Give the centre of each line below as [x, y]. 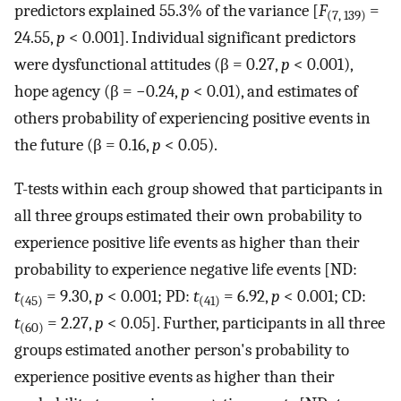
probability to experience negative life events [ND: [186, 270]
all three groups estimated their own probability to [188, 216]
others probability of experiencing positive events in [192, 119]
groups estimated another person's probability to [182, 350]
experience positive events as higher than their [175, 377]
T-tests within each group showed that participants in [199, 189]
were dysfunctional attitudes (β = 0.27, [148, 65]
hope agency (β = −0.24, [98, 92]
